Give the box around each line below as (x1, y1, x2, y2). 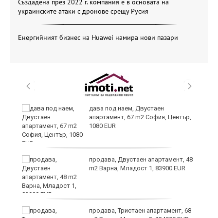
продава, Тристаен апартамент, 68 (89, 206, 191, 214)
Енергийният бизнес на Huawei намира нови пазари (18, 33, 178, 42)
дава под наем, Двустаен (89, 104, 164, 112)
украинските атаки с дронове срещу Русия (18, 6, 148, 16)
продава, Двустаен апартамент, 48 (89, 155, 193, 163)
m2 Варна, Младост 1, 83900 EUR (89, 164, 185, 172)
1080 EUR (89, 122, 116, 129)
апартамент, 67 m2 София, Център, (89, 113, 191, 121)
